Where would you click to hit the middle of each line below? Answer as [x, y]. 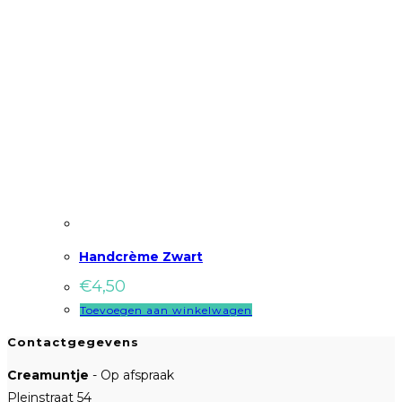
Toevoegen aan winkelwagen [166, 310]
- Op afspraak [131, 375]
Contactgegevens [73, 342]
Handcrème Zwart [141, 256]
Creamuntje [48, 375]
